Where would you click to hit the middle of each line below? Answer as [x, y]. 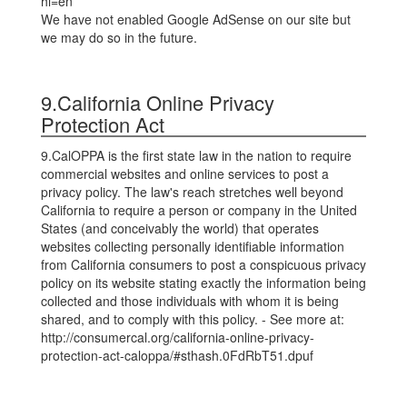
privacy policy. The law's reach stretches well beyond [192, 192]
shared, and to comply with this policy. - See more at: [193, 319]
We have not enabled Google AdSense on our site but [196, 19]
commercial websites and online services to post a [185, 174]
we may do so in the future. [119, 37]
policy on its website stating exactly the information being [203, 283]
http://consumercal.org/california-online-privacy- [178, 337]
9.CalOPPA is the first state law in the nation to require [196, 155]
